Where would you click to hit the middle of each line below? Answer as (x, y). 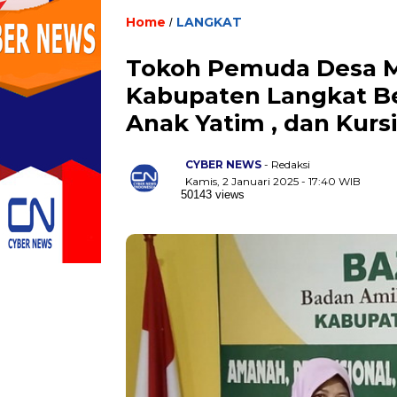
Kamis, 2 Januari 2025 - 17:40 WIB (273, 181)
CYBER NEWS (223, 164)
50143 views (213, 194)
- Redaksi (287, 164)
